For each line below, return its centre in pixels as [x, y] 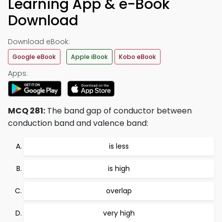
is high [119, 168]
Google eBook [34, 57]
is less [119, 146]
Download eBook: [39, 42]
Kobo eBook [138, 57]
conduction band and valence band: [78, 123]
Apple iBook [89, 57]
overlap [119, 191]
